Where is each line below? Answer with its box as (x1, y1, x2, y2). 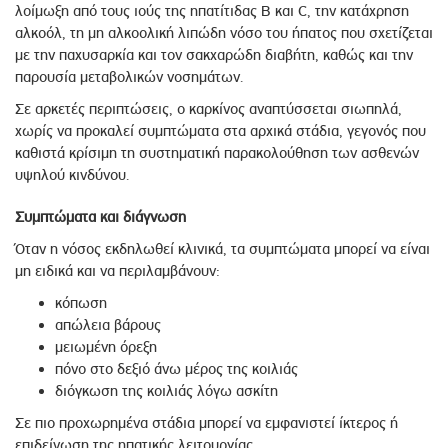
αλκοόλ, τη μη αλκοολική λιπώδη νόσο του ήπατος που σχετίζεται (15, 24, 433, 43)
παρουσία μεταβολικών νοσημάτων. (15, 68, 243, 87)
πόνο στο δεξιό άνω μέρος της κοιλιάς (55, 360, 298, 379)
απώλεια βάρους (55, 316, 161, 335)
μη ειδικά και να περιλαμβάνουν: (15, 262, 220, 281)
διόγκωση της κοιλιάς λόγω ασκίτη (55, 382, 278, 401)
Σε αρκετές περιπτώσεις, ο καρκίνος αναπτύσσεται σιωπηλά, (15, 100, 402, 119)
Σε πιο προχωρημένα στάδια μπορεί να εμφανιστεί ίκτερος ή (15, 414, 398, 433)
